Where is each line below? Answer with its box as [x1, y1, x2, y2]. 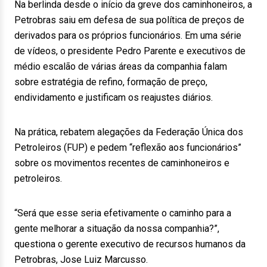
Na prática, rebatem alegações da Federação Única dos [14, 126, 243, 138]
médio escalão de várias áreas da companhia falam [14, 61, 227, 72]
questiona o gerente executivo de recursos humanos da [14, 238, 246, 250]
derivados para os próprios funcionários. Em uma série [14, 30, 241, 41]
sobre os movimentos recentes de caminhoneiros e [14, 157, 229, 169]
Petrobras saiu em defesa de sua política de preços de [14, 14, 244, 26]
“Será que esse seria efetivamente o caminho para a [14, 207, 231, 219]
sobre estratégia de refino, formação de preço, [14, 76, 207, 88]
